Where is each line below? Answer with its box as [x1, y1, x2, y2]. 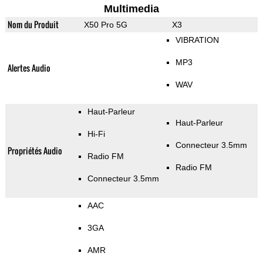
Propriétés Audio [7, 144, 62, 157]
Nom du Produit [7, 18, 59, 31]
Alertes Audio [7, 62, 50, 75]
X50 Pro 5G [83, 20, 127, 30]
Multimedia [103, 3, 159, 15]
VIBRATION [175, 35, 219, 45]
